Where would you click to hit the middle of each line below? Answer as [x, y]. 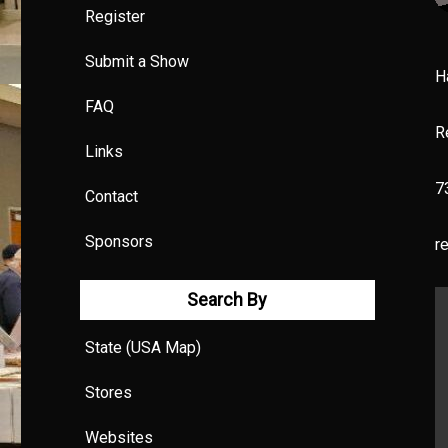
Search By [227, 300]
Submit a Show [137, 62]
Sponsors [119, 242]
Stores [109, 393]
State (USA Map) [143, 348]
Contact [112, 197]
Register [115, 17]
